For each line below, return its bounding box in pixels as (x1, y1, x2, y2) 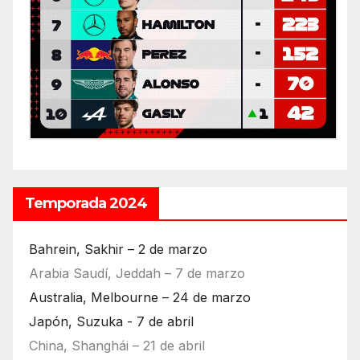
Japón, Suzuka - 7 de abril (29, 313, 194, 330)
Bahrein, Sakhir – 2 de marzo (29, 241, 207, 258)
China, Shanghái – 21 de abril (29, 337, 205, 354)
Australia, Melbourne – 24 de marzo (29, 289, 251, 306)
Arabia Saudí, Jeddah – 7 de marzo (29, 265, 245, 282)
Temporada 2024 (25, 194, 148, 213)
